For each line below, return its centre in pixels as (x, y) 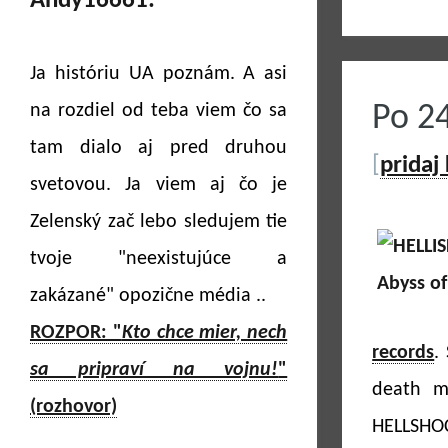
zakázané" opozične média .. (148, 296)
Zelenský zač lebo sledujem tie (159, 222)
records (403, 353)
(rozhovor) (73, 407)
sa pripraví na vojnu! (154, 370)
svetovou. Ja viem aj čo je (159, 185)
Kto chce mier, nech (204, 333)
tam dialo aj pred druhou (159, 148)
